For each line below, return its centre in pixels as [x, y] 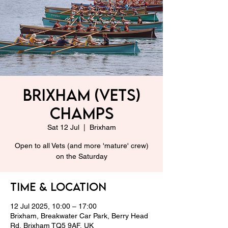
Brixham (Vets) [81, 95]
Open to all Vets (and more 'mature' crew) [81, 145]
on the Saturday [81, 156]
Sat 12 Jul [63, 127]
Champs [81, 113]
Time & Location [58, 186]
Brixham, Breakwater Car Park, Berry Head [79, 216]
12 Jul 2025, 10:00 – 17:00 [53, 206]
